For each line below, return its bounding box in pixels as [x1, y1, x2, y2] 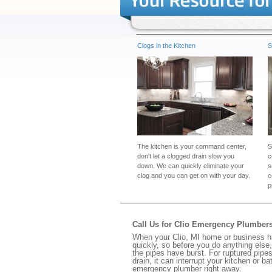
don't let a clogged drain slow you [137, 152, 234, 160]
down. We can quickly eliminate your [137, 162, 244, 169]
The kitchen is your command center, [137, 143, 246, 150]
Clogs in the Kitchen [137, 42, 195, 49]
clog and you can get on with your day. [137, 172, 250, 179]
